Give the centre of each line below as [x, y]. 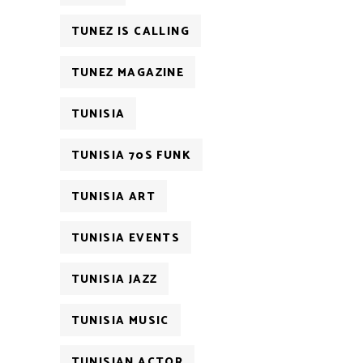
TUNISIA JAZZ [114, 280]
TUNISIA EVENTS [126, 239]
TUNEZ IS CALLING [130, 32]
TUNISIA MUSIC [120, 322]
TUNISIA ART [113, 198]
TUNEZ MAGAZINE [128, 74]
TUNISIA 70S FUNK [131, 156]
